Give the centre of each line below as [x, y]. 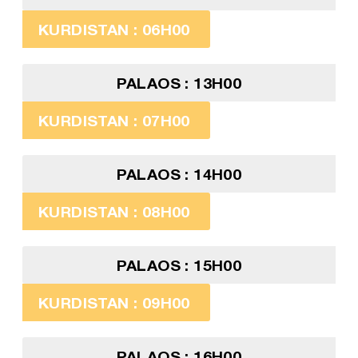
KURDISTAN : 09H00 [114, 303]
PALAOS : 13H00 [179, 83]
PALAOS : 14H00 [179, 174]
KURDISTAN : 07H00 [114, 121]
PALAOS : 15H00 [179, 265]
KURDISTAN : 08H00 [114, 212]
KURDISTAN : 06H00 [114, 30]
